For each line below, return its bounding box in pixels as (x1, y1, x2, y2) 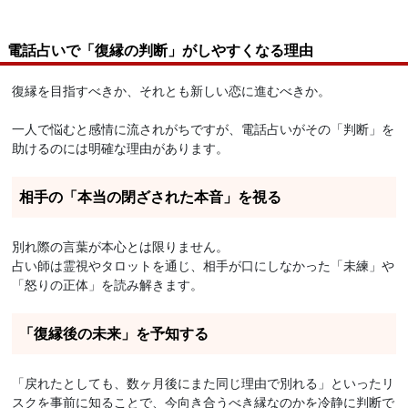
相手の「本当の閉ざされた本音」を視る (19, 186, 282, 208)
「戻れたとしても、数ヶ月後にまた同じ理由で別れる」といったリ (12, 373, 395, 393)
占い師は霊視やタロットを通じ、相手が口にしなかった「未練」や (12, 256, 395, 275)
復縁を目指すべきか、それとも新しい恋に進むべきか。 (12, 81, 331, 100)
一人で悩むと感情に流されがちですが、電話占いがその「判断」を (12, 119, 395, 138)
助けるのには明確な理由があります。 (12, 138, 229, 158)
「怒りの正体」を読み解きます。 (12, 275, 204, 294)
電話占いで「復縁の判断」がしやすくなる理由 (7, 39, 313, 61)
